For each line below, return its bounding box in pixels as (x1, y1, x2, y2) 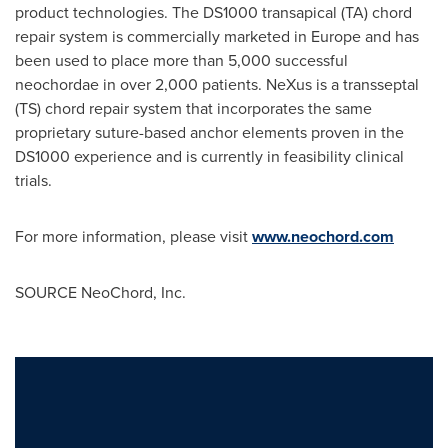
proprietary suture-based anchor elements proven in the (15, 121, 404, 144)
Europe (311, 25, 361, 48)
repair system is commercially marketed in (15, 25, 311, 48)
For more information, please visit (15, 225, 252, 248)
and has (361, 25, 419, 48)
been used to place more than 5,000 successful (15, 49, 348, 72)
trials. (15, 169, 52, 192)
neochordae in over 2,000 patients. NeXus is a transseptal (15, 73, 419, 96)
